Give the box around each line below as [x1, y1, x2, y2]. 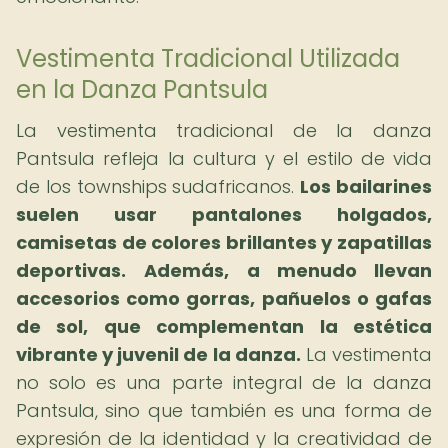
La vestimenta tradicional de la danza [16, 118, 432, 143]
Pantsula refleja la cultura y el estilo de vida [16, 146, 432, 171]
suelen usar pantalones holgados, [16, 202, 432, 227]
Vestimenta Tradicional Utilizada [16, 42, 400, 75]
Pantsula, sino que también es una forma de [16, 398, 432, 423]
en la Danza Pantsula [16, 73, 268, 106]
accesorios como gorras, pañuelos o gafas [16, 286, 432, 311]
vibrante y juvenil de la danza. [16, 342, 301, 367]
